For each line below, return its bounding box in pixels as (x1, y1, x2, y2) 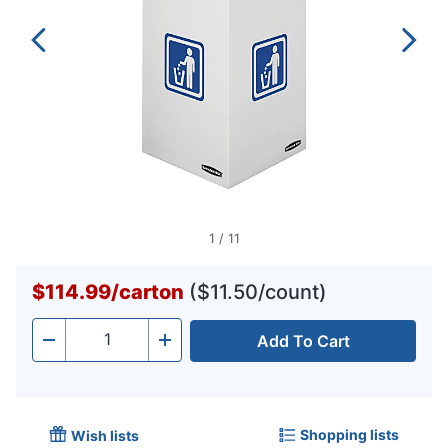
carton (119, 280, 184, 305)
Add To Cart (256, 331, 350, 352)
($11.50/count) (189, 280, 327, 305)
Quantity (65, 335, 129, 356)
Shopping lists (300, 425, 399, 443)
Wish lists (71, 427, 139, 445)
